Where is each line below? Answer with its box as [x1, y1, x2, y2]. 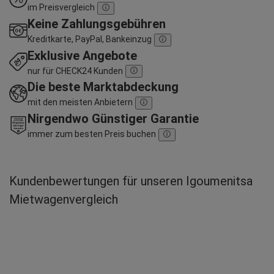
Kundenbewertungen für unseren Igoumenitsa [9, 173, 253, 188]
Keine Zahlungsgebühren [28, 16, 166, 31]
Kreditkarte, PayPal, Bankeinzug [28, 34, 152, 44]
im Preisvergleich [28, 2, 95, 12]
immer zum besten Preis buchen [28, 129, 156, 139]
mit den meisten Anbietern [28, 97, 133, 108]
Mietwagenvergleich [9, 191, 118, 207]
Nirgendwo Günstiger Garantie [28, 111, 199, 127]
